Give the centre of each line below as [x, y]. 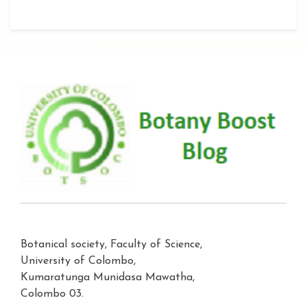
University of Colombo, [78, 261]
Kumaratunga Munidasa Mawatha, [108, 278]
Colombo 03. [52, 294]
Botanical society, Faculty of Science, [111, 245]
